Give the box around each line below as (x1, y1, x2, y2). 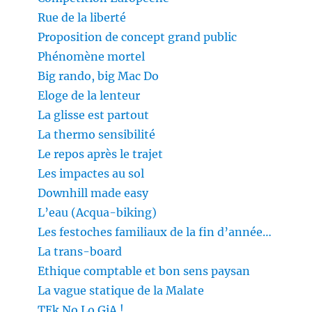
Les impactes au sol (38, 166, 145, 181)
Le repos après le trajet (38, 147, 164, 162)
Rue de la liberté (38, 10, 127, 25)
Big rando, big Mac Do (38, 69, 159, 84)
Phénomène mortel (38, 49, 146, 64)
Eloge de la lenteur (38, 88, 141, 103)
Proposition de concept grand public (38, 30, 237, 45)
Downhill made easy (38, 186, 149, 201)
